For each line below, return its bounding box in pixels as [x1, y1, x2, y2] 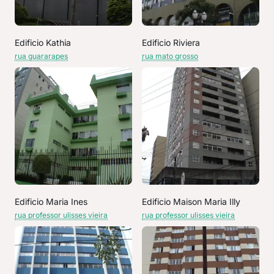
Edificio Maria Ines [15, 196, 87, 207]
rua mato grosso [142, 51, 198, 61]
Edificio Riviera [142, 37, 200, 48]
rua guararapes [15, 51, 68, 61]
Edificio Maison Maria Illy [142, 196, 240, 207]
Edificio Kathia [15, 37, 71, 48]
